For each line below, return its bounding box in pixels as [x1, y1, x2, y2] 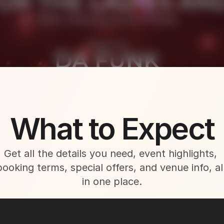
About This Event [66, 96, 138, 106]
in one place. [82, 175, 142, 187]
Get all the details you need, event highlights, [4, 147, 217, 159]
